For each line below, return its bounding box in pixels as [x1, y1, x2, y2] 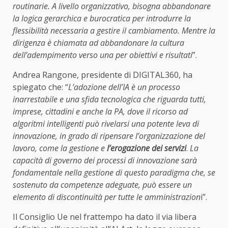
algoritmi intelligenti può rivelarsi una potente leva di [13, 118, 199, 130]
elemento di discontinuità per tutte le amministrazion [13, 191, 201, 203]
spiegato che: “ [13, 81, 68, 93]
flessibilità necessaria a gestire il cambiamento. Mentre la [13, 25, 215, 37]
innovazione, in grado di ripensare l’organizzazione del [13, 130, 205, 142]
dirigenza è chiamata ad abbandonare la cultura [13, 37, 184, 49]
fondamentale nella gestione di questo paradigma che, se [13, 167, 215, 179]
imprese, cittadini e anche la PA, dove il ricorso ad [13, 106, 188, 118]
